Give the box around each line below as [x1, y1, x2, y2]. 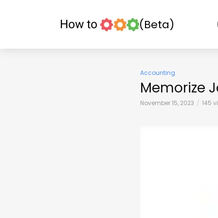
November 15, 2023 [140, 99, 194, 107]
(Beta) [139, 17, 174, 32]
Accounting [140, 69, 175, 77]
